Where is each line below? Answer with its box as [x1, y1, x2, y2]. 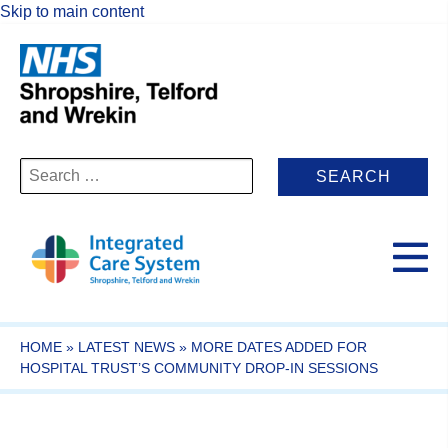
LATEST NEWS [78, 338, 175, 355]
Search [19, 158, 70, 175]
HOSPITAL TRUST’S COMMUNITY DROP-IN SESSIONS [20, 359, 378, 376]
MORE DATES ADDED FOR [191, 338, 367, 355]
